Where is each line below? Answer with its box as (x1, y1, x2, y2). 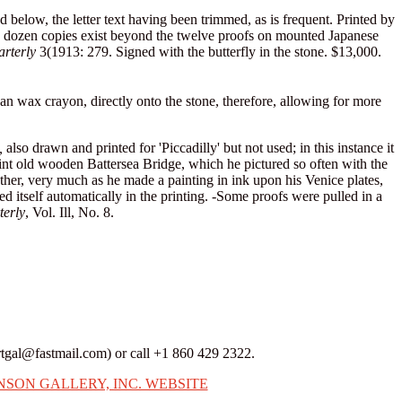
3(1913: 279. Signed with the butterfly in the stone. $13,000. (35, 43, 381, 59)
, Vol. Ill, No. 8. (24, 204, 114, 220)
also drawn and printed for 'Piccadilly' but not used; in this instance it (2, 139, 394, 155)
